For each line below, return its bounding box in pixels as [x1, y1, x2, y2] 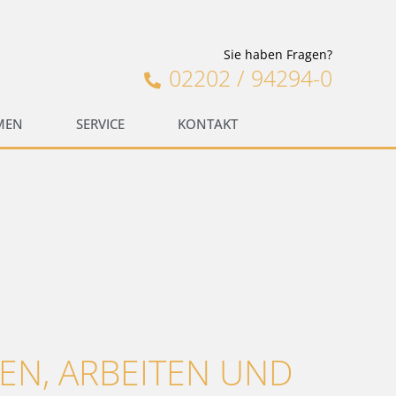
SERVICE [75, 115, 125, 133]
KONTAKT [177, 115, 238, 133]
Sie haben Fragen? [224, 46, 332, 63]
